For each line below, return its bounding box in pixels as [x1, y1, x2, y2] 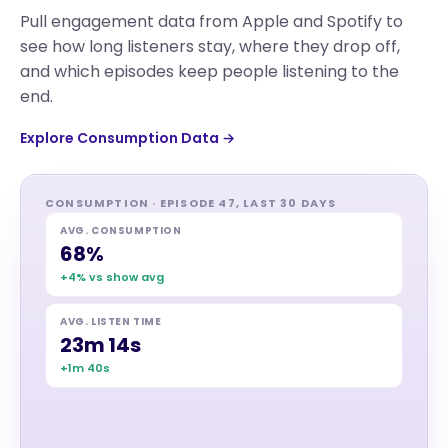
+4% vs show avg [60, 269, 164, 285]
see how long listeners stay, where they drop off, [20, 35, 400, 58]
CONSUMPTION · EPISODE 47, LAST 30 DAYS [45, 195, 337, 211]
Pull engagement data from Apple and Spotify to [20, 10, 403, 33]
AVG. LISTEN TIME [60, 314, 162, 329]
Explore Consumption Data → [20, 128, 235, 148]
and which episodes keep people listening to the [20, 60, 399, 83]
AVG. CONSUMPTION [60, 223, 182, 238]
